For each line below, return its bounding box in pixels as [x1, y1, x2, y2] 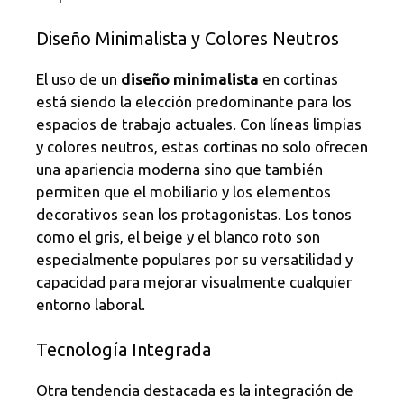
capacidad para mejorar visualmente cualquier [36, 273, 352, 291]
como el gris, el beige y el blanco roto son [36, 228, 320, 246]
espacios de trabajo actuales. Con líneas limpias [36, 115, 362, 133]
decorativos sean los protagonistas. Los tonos [36, 206, 352, 224]
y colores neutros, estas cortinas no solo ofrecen [36, 138, 368, 156]
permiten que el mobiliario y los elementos [36, 183, 331, 201]
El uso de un [36, 70, 121, 88]
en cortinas [259, 70, 338, 88]
